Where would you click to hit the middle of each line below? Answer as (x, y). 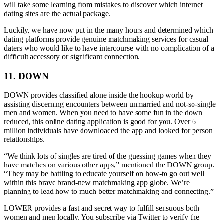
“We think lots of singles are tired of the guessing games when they (108, 156)
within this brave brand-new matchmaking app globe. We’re (97, 182)
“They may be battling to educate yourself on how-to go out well (104, 173)
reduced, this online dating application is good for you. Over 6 (100, 121)
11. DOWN (26, 76)
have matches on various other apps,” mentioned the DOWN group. (109, 165)
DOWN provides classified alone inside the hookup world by (99, 95)
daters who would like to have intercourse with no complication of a (109, 48)
